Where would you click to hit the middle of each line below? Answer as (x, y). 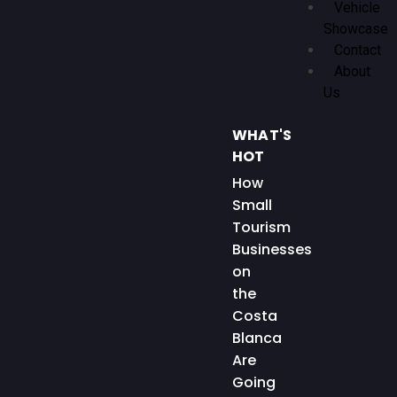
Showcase (356, 29)
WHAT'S (262, 136)
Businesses (272, 250)
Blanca (257, 339)
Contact (358, 51)
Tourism (261, 228)
